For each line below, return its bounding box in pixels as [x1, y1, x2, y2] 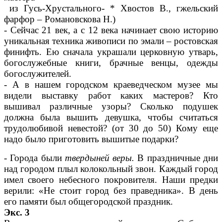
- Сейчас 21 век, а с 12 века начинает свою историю [4, 25, 218, 36]
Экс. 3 [4, 207, 30, 218]
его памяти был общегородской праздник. [4, 196, 173, 207]
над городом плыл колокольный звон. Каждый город [4, 164, 218, 174]
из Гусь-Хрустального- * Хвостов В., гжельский [4, 3, 218, 14]
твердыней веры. [64, 153, 135, 164]
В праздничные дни [134, 153, 219, 164]
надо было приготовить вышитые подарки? [4, 134, 178, 145]
